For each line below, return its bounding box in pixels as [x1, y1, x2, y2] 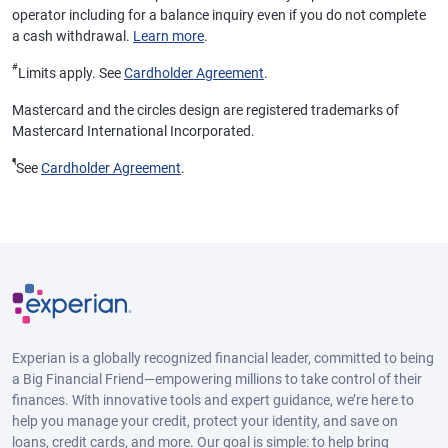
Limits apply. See [18, 65, 124, 81]
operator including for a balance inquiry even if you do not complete [12, 7, 426, 23]
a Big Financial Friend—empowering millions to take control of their [12, 370, 422, 387]
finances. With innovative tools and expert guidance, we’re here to [12, 391, 414, 408]
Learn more [133, 28, 204, 44]
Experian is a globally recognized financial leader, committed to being [12, 349, 434, 366]
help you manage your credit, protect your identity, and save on [12, 412, 398, 429]
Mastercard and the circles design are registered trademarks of [12, 102, 399, 118]
